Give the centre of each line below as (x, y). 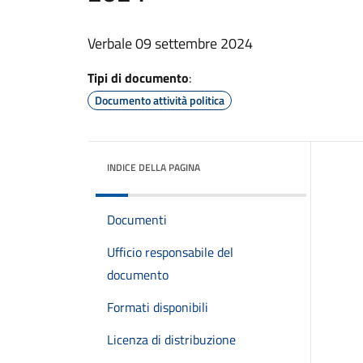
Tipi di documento (138, 77)
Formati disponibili (158, 307)
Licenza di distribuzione (171, 339)
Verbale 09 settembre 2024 (170, 43)
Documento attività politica (160, 100)
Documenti (137, 219)
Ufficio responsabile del (170, 252)
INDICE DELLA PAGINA (154, 167)
